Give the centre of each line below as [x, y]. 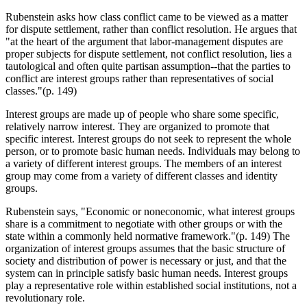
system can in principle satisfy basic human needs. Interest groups [147, 273]
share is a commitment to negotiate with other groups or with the [144, 223]
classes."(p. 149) [41, 90]
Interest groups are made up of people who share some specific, [142, 114]
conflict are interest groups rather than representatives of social [139, 78]
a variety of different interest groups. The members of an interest [144, 163]
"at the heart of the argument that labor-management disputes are [144, 41]
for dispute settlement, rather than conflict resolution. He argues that [151, 29]
